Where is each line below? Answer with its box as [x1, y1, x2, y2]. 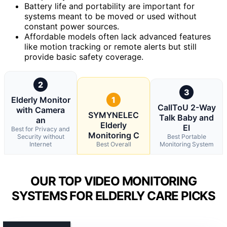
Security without [17, 132, 64, 140]
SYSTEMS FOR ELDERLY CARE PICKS [12, 188, 215, 203]
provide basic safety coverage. [24, 51, 143, 62]
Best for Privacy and [11, 125, 70, 133]
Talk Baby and [159, 112, 214, 123]
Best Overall [96, 140, 131, 148]
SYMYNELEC [88, 109, 139, 120]
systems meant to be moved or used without [24, 11, 197, 21]
